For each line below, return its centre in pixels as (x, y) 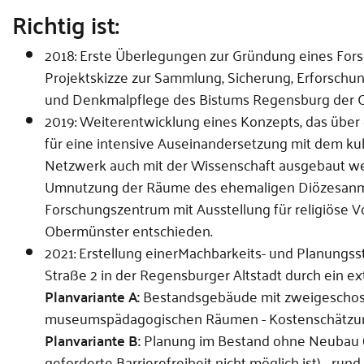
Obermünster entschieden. (128, 230)
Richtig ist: (66, 24)
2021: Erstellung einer (111, 252)
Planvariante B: (93, 340)
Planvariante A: (92, 296)
